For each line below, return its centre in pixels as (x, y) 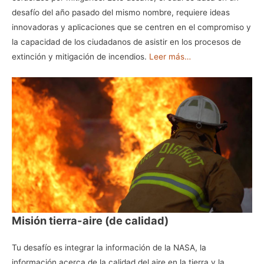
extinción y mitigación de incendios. (80, 56)
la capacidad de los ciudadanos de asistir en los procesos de (126, 42)
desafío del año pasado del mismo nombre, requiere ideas (121, 12)
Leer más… (170, 56)
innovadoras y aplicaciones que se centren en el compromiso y (131, 27)
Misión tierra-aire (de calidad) (90, 220)
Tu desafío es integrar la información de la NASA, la (109, 247)
